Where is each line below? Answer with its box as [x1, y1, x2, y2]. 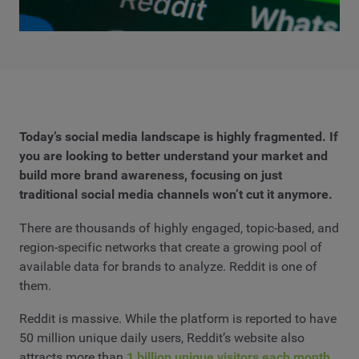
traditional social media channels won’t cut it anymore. [19, 187, 333, 203]
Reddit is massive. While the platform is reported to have [19, 311, 337, 327]
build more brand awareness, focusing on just [19, 167, 282, 184]
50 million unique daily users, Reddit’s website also [19, 330, 305, 346]
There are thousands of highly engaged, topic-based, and [19, 220, 339, 236]
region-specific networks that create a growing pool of [19, 239, 322, 255]
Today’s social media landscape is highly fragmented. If [19, 129, 338, 145]
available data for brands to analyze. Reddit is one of [19, 258, 317, 274]
